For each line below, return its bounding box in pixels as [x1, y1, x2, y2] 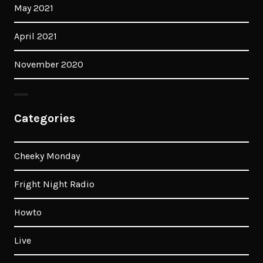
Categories [14, 112, 75, 125]
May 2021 [14, 2, 53, 14]
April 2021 [14, 31, 57, 42]
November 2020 [14, 59, 83, 70]
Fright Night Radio [14, 178, 95, 190]
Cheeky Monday [14, 150, 80, 161]
